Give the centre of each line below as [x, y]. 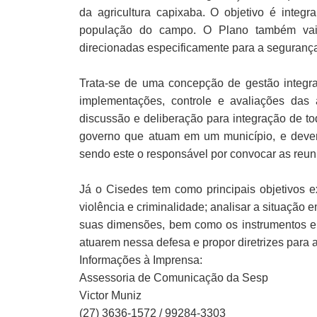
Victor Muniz [110, 296]
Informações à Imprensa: [141, 260]
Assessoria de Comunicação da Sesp [174, 278]
